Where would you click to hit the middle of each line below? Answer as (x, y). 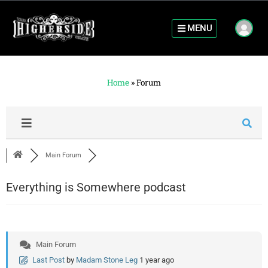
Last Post (48, 260)
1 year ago (157, 260)
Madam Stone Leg (107, 260)
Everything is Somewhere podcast (96, 188)
